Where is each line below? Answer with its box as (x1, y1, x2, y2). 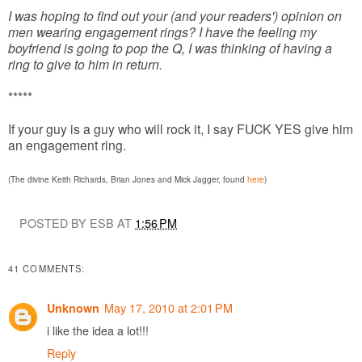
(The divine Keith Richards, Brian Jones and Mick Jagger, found (8, 174, 247, 186)
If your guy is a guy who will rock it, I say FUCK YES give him (8, 120, 353, 138)
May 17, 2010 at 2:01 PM (104, 298, 233, 316)
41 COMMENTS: (8, 262, 86, 276)
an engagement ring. (8, 136, 126, 154)
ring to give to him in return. (8, 55, 162, 74)
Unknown (47, 299, 99, 316)
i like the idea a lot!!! (47, 321, 149, 339)
